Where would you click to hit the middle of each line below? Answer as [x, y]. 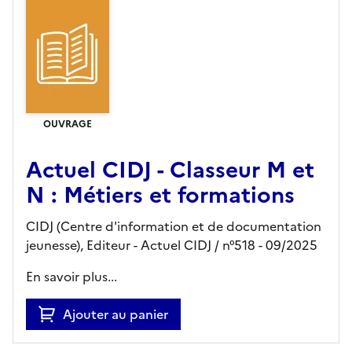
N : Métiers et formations [160, 194]
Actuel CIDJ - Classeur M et [170, 169]
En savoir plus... [71, 276]
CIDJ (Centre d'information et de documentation [174, 226]
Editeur [108, 245]
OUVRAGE [68, 124]
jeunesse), [55, 245]
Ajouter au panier [115, 314]
